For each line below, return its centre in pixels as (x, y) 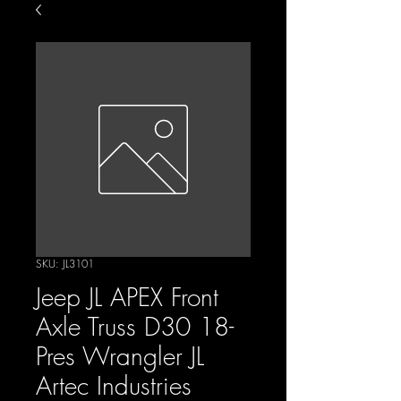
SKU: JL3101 (65, 263)
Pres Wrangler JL (120, 355)
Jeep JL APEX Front (127, 296)
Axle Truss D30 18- (135, 326)
